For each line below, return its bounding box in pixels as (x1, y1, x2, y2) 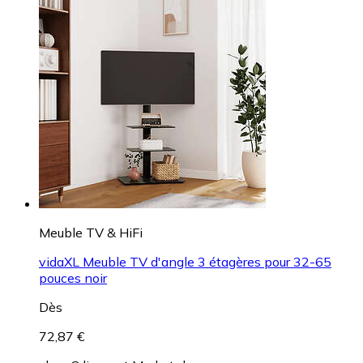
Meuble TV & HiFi (39, 224, 143, 241)
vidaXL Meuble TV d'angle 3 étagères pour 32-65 (39, 254, 331, 271)
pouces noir (39, 270, 107, 287)
